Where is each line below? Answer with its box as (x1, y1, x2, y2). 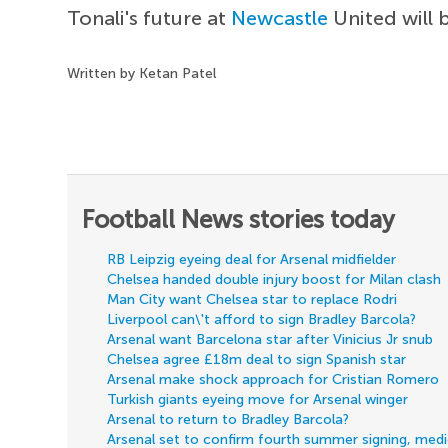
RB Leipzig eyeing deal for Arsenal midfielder (107, 250, 397, 268)
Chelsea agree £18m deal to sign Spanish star (107, 350, 407, 368)
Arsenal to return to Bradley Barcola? (107, 410, 350, 428)
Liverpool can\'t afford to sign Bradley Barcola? (107, 310, 417, 328)
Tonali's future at (67, 5, 232, 30)
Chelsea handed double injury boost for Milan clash (107, 270, 442, 288)
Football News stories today (82, 204, 396, 234)
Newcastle (231, 5, 329, 30)
